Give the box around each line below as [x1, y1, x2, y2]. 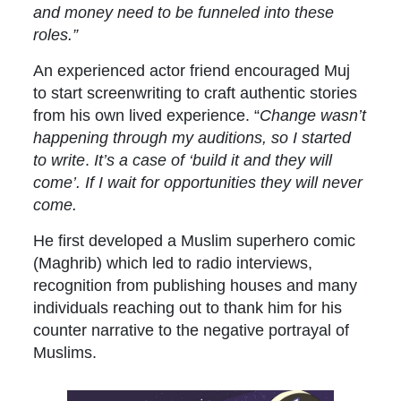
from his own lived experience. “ [33, 106, 260, 125]
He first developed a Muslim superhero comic [33, 231, 356, 251]
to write [33, 150, 86, 170]
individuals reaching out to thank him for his [33, 298, 343, 318]
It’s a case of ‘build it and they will [94, 150, 333, 170]
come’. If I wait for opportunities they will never [33, 173, 363, 192]
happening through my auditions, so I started [33, 128, 352, 148]
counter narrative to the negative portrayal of [33, 320, 350, 340]
